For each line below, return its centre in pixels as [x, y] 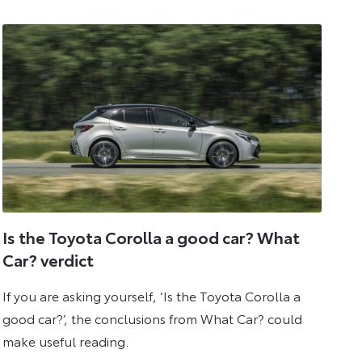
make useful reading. [66, 340]
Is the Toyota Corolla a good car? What [152, 237]
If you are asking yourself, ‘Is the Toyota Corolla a [152, 295]
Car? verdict [48, 260]
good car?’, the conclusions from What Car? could [153, 318]
